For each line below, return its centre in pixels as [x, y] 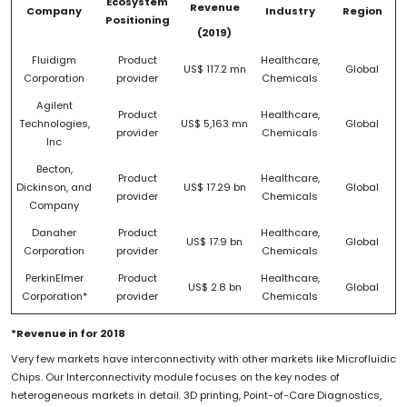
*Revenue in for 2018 [68, 333]
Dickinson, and [54, 187]
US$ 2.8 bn [214, 287]
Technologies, [54, 123]
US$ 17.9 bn [214, 241]
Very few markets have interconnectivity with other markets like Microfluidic [203, 358]
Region [362, 10]
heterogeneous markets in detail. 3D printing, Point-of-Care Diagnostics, [196, 395]
